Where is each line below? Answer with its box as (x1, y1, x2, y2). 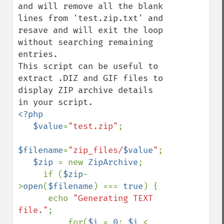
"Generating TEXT (73, 193, 153, 203)
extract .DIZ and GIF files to (18, 73, 163, 83)
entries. (18, 49, 63, 59)
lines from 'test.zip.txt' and (18, 13, 163, 23)
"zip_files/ (68, 145, 123, 155)
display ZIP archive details (18, 85, 153, 95)
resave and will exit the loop (18, 25, 163, 35)
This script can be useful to (18, 61, 158, 71)
